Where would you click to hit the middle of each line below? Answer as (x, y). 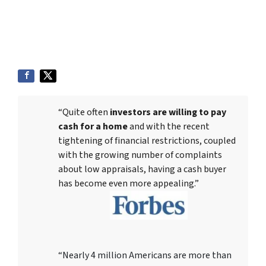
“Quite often (84, 112)
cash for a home (93, 126)
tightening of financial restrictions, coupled (147, 141)
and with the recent (169, 126)
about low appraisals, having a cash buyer (142, 169)
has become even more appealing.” (129, 183)
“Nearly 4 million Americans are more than (145, 255)
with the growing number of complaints (140, 155)
